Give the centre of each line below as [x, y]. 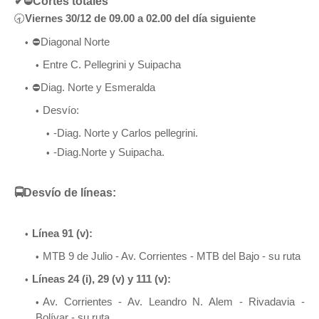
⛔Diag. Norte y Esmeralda [94, 87]
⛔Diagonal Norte [72, 41]
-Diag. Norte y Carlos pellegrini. [126, 132]
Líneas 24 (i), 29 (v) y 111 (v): [103, 278]
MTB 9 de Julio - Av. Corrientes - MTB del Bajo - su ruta [172, 256]
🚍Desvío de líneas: [67, 192]
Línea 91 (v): [64, 233]
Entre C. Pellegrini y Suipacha [112, 64]
